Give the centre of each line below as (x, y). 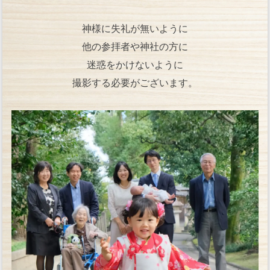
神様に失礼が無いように (135, 28)
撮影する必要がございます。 (135, 83)
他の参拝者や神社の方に (135, 46)
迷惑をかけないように (135, 64)
